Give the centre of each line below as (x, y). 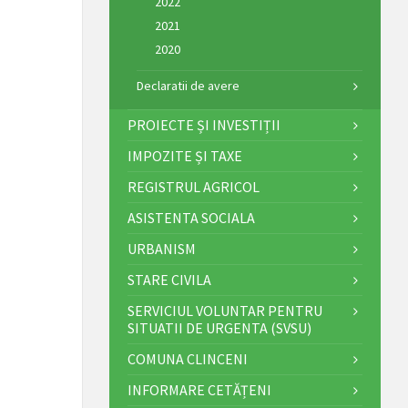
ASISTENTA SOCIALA (191, 217)
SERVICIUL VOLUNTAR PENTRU (224, 310)
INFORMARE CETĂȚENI (199, 389)
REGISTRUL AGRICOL (193, 186)
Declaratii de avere (188, 85)
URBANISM (161, 248)
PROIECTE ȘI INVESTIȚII (204, 124)
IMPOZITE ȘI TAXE (184, 155)
